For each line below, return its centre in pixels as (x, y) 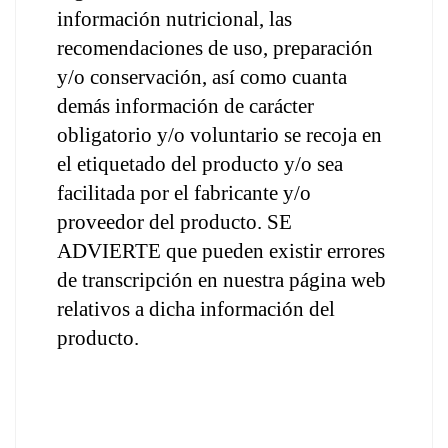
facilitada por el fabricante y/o (184, 193)
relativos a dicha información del (196, 309)
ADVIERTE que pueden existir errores (221, 251)
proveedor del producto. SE (174, 222)
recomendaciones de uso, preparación (215, 48)
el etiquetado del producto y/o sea (200, 164)
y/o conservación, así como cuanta (202, 77)
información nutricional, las (174, 19)
